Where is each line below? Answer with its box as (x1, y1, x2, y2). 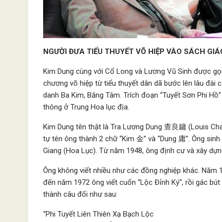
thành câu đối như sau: (43, 190, 117, 199)
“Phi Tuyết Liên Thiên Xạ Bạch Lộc (43, 210, 154, 219)
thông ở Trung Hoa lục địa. (43, 103, 129, 111)
